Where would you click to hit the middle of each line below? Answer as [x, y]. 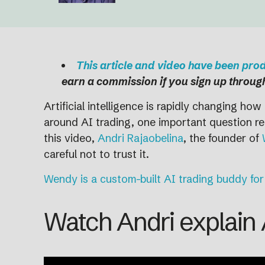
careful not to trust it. [96, 154]
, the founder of [223, 138]
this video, [71, 138]
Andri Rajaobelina [140, 138]
